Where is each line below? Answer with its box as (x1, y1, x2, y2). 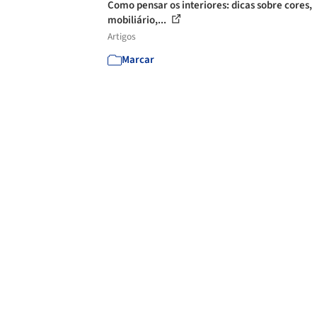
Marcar (122, 52, 154, 67)
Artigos (108, 30, 136, 43)
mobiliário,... (108, 13, 168, 28)
